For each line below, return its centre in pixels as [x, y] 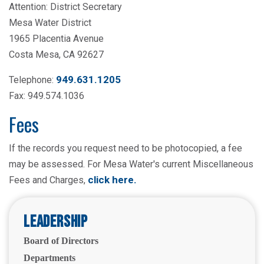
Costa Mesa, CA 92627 [56, 55]
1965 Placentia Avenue [56, 39]
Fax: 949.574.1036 [47, 96]
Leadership [56, 222]
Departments [49, 258]
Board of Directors [61, 241]
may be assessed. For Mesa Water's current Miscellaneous [131, 164]
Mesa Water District [50, 23]
